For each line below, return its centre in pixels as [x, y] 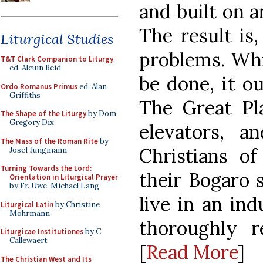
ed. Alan [92, 86]
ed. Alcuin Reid [35, 68]
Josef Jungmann [38, 150]
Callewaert [28, 240]
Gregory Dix [32, 122]
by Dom [101, 114]
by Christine [77, 204]
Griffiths [25, 95]
